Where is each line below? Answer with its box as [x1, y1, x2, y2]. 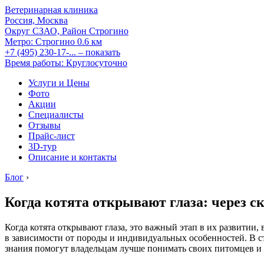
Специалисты [28, 110, 84, 120]
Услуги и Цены [28, 78, 90, 88]
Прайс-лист [28, 131, 75, 141]
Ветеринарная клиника [5, 5, 98, 15]
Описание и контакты [28, 152, 117, 162]
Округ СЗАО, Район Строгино [5, 26, 128, 36]
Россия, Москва [5, 15, 68, 25]
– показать [78, 47, 120, 57]
